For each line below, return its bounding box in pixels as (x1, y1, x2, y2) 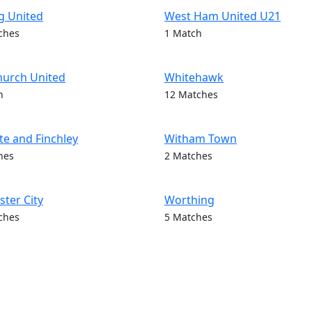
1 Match (164, 26, 202, 40)
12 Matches (164, 88, 218, 101)
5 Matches (164, 210, 212, 224)
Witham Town (164, 131, 237, 146)
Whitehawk (164, 70, 224, 85)
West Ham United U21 (164, 8, 281, 24)
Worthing (164, 192, 214, 208)
